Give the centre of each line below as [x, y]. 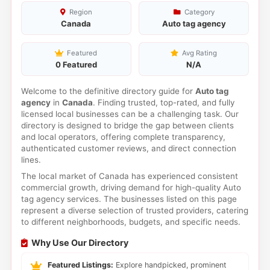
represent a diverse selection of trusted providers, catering [134, 210]
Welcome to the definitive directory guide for [108, 91]
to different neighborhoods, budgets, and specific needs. [130, 222]
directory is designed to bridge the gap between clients [127, 125]
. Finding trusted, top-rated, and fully [163, 102]
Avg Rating [199, 53]
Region [80, 12]
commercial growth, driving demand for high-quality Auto [131, 187]
